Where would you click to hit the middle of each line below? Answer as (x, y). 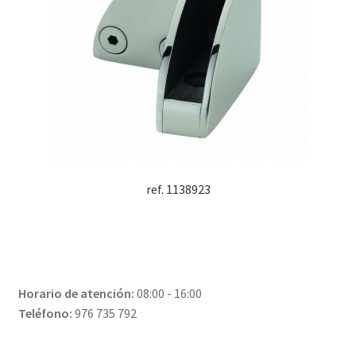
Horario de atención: (76, 294)
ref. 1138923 (178, 189)
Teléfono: (45, 313)
